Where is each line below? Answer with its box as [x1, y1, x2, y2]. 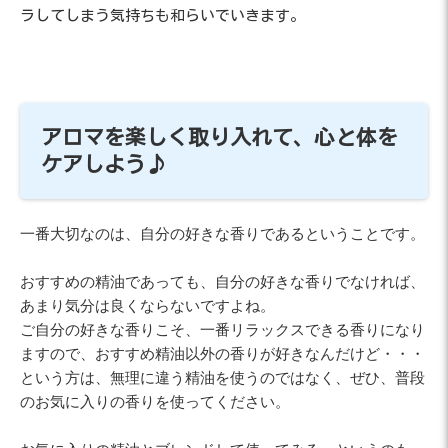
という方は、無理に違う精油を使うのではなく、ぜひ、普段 [20, 368, 425, 386]
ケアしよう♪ [41, 154, 167, 176]
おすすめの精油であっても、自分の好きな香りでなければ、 [20, 272, 425, 290]
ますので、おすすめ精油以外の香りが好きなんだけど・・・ [20, 344, 425, 362]
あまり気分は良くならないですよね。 [20, 296, 275, 314]
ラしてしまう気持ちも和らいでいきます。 [20, 8, 305, 24]
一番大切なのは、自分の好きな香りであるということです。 [20, 224, 425, 242]
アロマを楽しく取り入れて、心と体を [41, 127, 398, 149]
